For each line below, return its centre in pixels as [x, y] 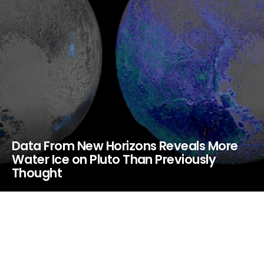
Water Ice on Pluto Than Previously [114, 159]
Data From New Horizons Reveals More [125, 146]
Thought [37, 173]
